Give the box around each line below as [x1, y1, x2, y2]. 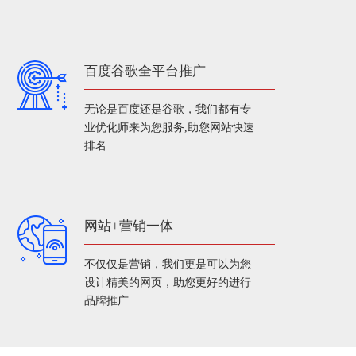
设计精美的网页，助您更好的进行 [84, 277, 251, 288]
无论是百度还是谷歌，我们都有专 [84, 103, 251, 115]
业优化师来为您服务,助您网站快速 [84, 122, 254, 133]
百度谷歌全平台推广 [84, 64, 206, 79]
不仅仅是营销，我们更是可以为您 [84, 258, 251, 270]
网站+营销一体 [84, 219, 173, 234]
